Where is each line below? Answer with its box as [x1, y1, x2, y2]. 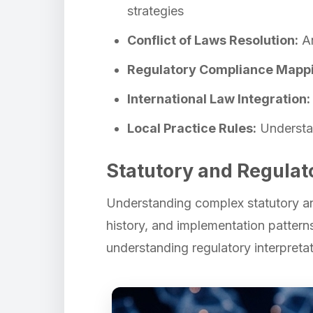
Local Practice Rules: [127, 121, 256, 136]
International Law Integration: [127, 92, 310, 106]
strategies [127, 3, 184, 18]
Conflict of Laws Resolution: [127, 33, 298, 48]
